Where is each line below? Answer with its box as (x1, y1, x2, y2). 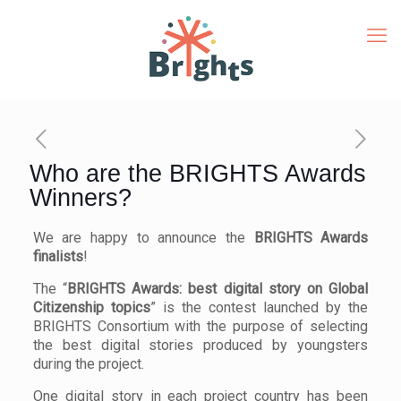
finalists (32, 248, 83, 265)
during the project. (32, 355, 144, 372)
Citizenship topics (32, 299, 150, 316)
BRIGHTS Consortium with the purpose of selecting (32, 318, 369, 335)
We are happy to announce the (32, 229, 254, 246)
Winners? (30, 184, 132, 211)
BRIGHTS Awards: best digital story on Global (67, 280, 369, 297)
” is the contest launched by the (149, 299, 369, 316)
